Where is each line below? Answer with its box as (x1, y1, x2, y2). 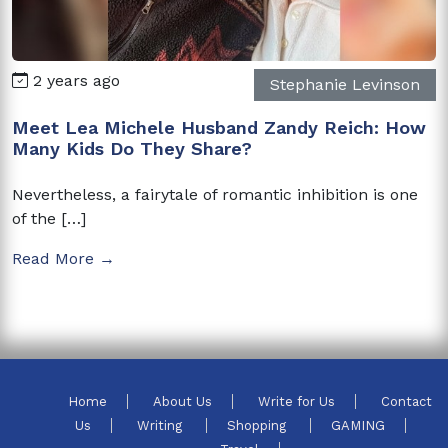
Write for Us (258, 393, 335, 409)
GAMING (330, 417, 385, 433)
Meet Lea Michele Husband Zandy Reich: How (12, 116, 426, 138)
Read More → (12, 248, 115, 268)
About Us (153, 393, 212, 409)
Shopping (226, 417, 290, 433)
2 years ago (28, 70, 120, 90)
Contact (381, 393, 432, 409)
